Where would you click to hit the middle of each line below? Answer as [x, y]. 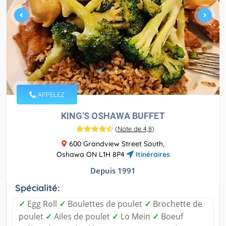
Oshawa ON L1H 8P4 [91, 155]
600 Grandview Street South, [116, 144]
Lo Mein [135, 217]
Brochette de [177, 204]
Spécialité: [38, 188]
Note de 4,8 [134, 129]
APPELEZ [50, 95]
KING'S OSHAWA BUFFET [113, 116]
